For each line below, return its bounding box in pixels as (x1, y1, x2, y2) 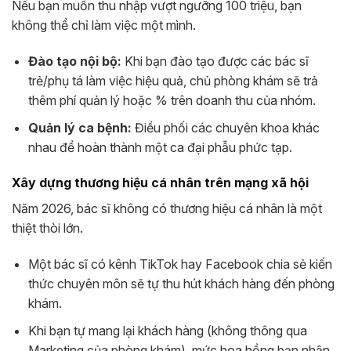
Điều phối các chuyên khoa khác (131, 119, 320, 136)
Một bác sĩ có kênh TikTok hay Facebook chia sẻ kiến (27, 256, 332, 273)
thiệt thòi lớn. (12, 220, 83, 237)
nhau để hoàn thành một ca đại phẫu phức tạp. (27, 139, 292, 155)
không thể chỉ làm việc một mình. (12, 17, 196, 34)
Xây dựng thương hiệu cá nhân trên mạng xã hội (12, 175, 309, 191)
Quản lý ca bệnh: (27, 119, 132, 136)
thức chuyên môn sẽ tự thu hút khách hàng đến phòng (27, 276, 335, 292)
